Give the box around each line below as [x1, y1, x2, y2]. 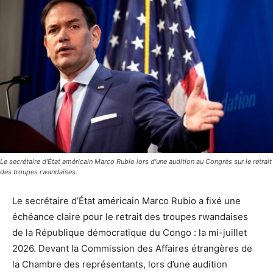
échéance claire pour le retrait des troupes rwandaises [12, 211, 248, 223]
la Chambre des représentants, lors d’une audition [12, 258, 227, 271]
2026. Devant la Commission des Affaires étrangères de [12, 243, 252, 255]
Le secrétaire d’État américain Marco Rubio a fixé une [12, 195, 241, 207]
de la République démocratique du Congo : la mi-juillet [12, 227, 247, 239]
